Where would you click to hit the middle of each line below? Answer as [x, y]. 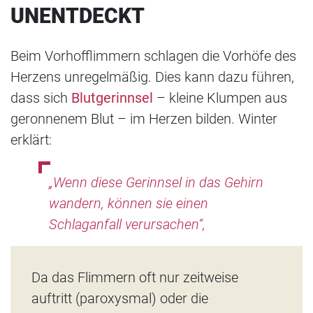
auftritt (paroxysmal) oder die [120, 299]
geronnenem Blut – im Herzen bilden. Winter [144, 119]
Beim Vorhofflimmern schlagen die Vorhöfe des [153, 56]
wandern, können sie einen [129, 204]
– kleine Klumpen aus [222, 98]
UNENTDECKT [78, 16]
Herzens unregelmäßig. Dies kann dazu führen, [152, 77]
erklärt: [31, 140]
